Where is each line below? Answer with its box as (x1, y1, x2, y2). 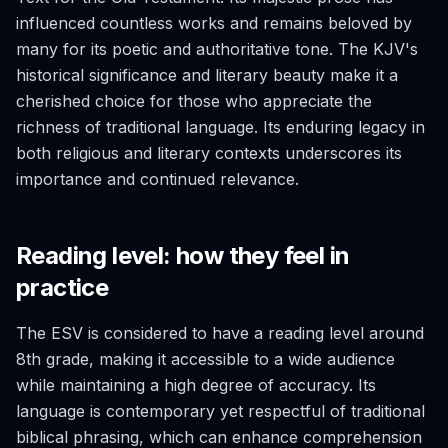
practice (16, 273, 109, 302)
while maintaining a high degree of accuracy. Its (16, 375, 376, 395)
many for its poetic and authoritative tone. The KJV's (16, 39, 418, 59)
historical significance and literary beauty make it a (16, 65, 398, 85)
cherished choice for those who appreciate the (16, 91, 372, 111)
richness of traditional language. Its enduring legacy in (16, 117, 425, 137)
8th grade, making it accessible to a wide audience (16, 349, 395, 369)
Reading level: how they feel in (16, 241, 350, 270)
